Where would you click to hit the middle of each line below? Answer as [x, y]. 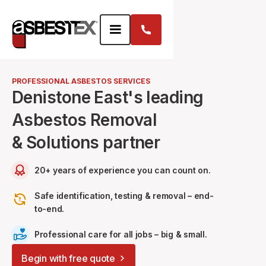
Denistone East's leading [108, 97]
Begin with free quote [68, 258]
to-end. [50, 209]
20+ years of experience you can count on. [123, 170]
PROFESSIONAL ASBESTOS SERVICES [81, 81]
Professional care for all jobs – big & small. [121, 234]
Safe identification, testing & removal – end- [124, 196]
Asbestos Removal [85, 120]
